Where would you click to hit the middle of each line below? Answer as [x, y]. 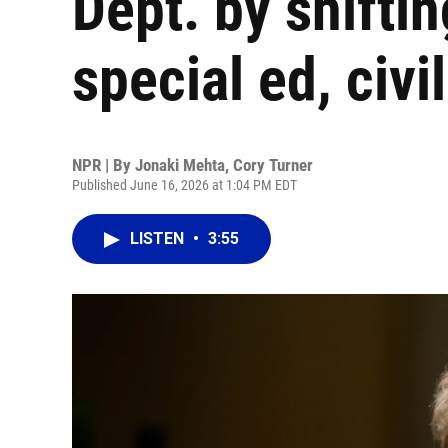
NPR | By [103, 165]
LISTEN [159, 238]
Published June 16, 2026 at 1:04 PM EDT [184, 185]
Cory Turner [273, 165]
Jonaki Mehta [180, 165]
